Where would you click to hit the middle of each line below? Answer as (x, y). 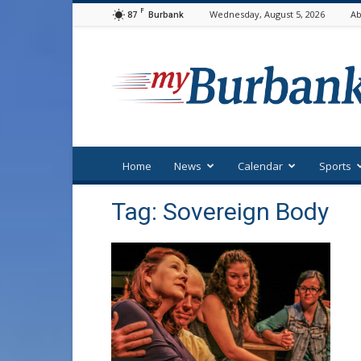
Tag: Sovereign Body (220, 212)
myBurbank (279, 41)
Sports (335, 166)
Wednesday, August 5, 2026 (267, 14)
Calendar (260, 166)
